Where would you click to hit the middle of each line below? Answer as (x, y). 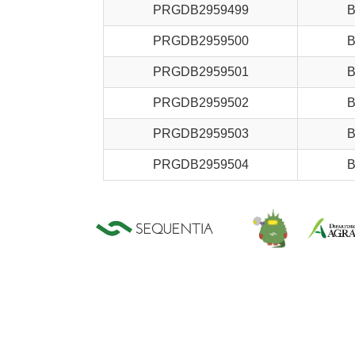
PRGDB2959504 (200, 164)
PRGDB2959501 (200, 72)
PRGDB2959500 (200, 41)
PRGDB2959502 (200, 103)
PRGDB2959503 (200, 134)
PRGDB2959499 (200, 10)
